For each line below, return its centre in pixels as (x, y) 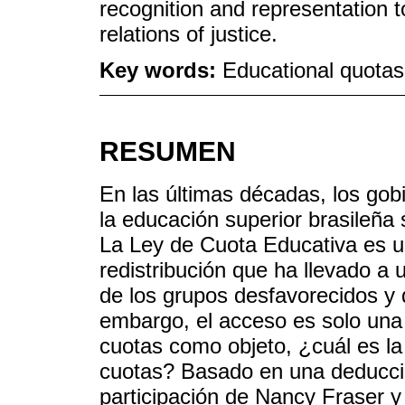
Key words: (161, 71)
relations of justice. (188, 33)
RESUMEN (168, 152)
